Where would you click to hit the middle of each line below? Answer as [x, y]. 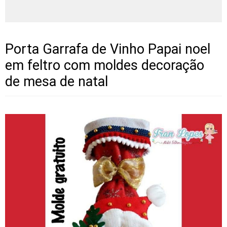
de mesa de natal [56, 82]
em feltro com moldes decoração [105, 65]
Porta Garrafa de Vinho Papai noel [108, 49]
